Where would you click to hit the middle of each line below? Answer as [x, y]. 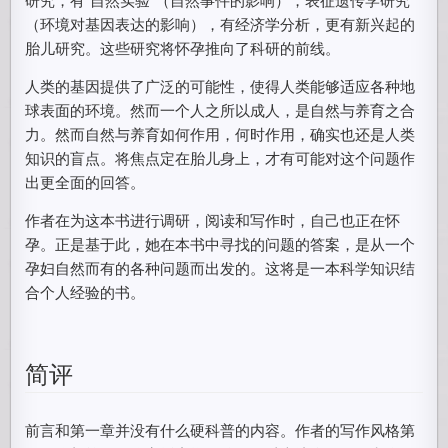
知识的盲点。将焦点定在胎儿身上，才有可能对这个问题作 [220, 157]
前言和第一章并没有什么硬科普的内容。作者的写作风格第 [220, 429]
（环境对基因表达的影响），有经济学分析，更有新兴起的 [220, 23]
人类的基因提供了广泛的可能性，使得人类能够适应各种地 [220, 85]
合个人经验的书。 [85, 291]
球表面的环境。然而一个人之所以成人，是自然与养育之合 [220, 109]
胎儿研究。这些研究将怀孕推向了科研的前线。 [183, 47]
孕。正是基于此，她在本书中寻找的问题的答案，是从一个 [220, 243]
